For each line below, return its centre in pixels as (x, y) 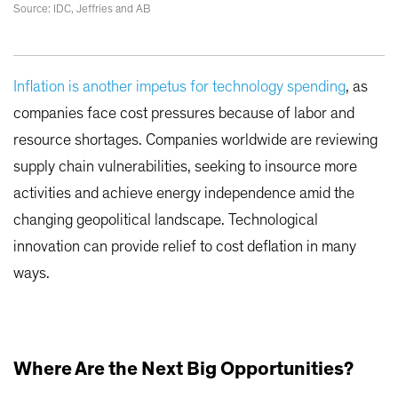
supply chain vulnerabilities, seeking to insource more (185, 167)
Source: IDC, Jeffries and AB (82, 10)
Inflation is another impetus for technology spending (179, 88)
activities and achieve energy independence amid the (184, 194)
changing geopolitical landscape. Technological (166, 221)
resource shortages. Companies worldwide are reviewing (195, 141)
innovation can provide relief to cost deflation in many (185, 247)
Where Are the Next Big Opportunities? (183, 369)
